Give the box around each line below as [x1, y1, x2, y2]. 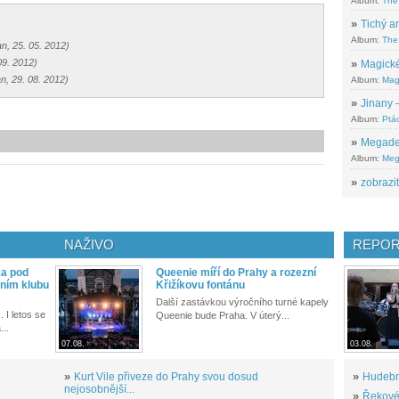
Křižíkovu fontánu [156, 279, 245, 292]
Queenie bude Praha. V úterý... [156, 310, 289, 322]
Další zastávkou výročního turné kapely [156, 297, 329, 308]
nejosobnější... [64, 383, 134, 396]
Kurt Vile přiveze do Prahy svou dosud [74, 370, 258, 384]
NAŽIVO [64, 237, 114, 253]
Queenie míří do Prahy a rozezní [156, 266, 316, 280]
